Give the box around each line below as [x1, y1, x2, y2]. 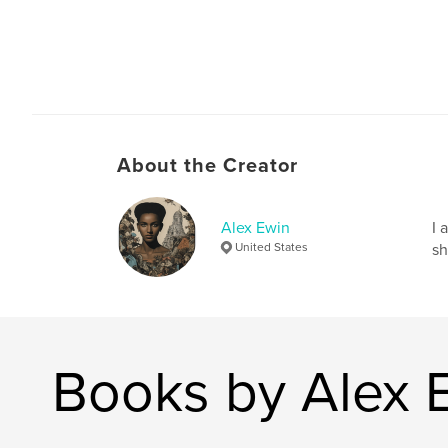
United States [235, 239, 308, 254]
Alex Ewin [221, 217, 290, 238]
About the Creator [117, 153, 298, 178]
